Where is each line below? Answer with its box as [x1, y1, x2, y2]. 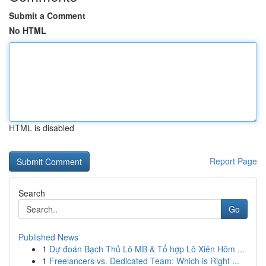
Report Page [210, 155, 257, 167]
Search [18, 187, 45, 199]
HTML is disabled [9, 122, 74, 134]
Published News [18, 231, 78, 243]
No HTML [9, 24, 46, 36]
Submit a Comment [9, 9, 85, 21]
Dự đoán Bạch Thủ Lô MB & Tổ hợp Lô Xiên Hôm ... [49, 243, 245, 255]
